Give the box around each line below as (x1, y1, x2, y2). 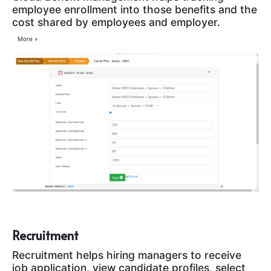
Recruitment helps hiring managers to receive (12, 249, 241, 262)
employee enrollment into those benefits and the (12, 3, 257, 16)
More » (17, 34, 38, 42)
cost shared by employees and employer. (12, 16, 220, 29)
